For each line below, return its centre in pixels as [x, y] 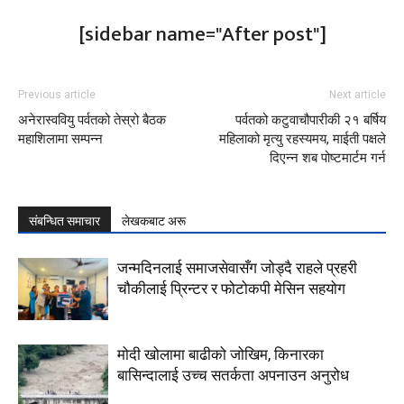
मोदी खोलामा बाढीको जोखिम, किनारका [220, 355]
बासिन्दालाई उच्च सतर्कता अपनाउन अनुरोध [233, 376]
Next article [358, 95]
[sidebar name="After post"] [202, 35]
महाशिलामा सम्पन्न [60, 139]
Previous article [57, 95]
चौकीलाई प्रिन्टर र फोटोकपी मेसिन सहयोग [231, 289]
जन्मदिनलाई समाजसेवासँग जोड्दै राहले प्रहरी [237, 268]
